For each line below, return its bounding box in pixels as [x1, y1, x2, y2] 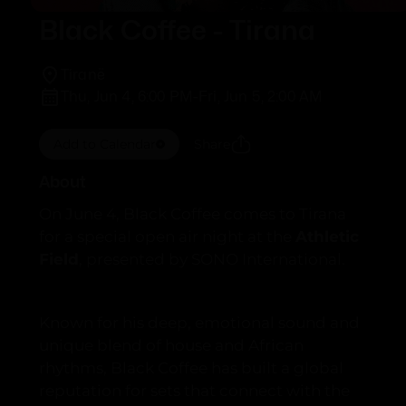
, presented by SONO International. [78, 250, 345, 268]
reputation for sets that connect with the [38, 382, 350, 400]
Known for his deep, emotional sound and [38, 314, 360, 332]
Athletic [295, 227, 359, 246]
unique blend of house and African [38, 336, 304, 354]
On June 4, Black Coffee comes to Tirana [38, 205, 346, 223]
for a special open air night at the [38, 227, 295, 246]
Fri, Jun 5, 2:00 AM [198, 88, 324, 105]
